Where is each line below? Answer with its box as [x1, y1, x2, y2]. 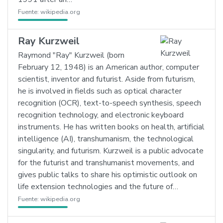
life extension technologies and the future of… [18, 181, 178, 192]
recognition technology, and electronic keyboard [18, 110, 184, 120]
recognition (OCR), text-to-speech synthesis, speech [18, 98, 201, 109]
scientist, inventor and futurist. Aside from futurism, [18, 74, 195, 85]
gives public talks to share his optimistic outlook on [18, 169, 197, 180]
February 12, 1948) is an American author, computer [18, 62, 199, 73]
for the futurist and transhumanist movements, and [18, 157, 194, 168]
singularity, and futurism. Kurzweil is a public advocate [18, 145, 204, 156]
